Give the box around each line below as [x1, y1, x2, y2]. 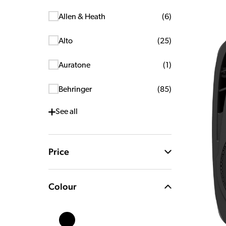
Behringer [59, 86, 92, 94]
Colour [48, 181, 77, 192]
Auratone [59, 62, 90, 70]
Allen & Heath [59, 13, 105, 21]
